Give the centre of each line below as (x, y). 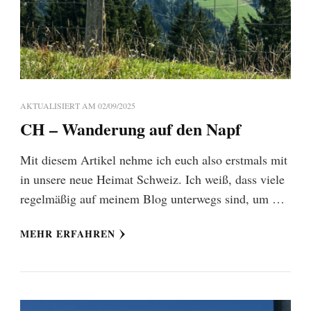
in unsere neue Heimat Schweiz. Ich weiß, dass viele (152, 179)
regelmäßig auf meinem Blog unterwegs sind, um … (152, 199)
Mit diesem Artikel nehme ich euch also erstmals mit (154, 160)
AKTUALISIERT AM (59, 106)
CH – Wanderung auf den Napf (131, 129)
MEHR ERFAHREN (68, 234)
